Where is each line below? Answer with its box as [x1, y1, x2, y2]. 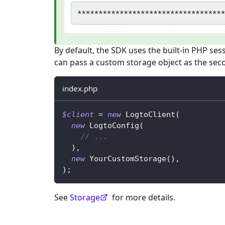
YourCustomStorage [89, 154, 166, 163]
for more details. [110, 191, 175, 203]
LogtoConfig [89, 121, 139, 130]
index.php [62, 83, 97, 93]
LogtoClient [126, 109, 175, 119]
